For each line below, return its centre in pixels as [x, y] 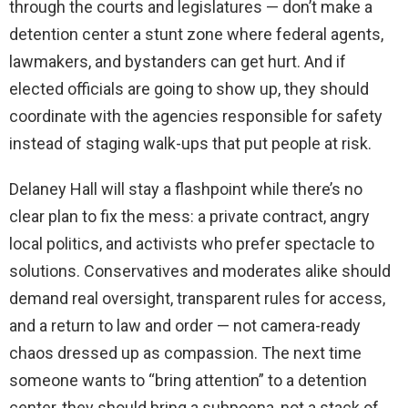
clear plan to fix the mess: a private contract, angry [189, 217]
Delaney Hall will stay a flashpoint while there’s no [186, 189]
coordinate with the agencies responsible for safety [196, 117]
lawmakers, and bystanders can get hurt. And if [178, 62]
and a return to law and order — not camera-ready [185, 326]
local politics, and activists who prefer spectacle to [192, 244]
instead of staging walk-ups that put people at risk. [190, 144]
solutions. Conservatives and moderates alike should [200, 271]
